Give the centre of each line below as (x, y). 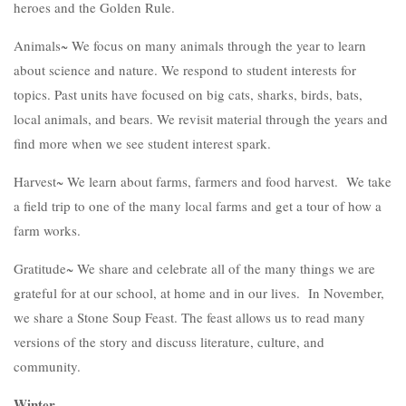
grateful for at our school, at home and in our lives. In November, (199, 293)
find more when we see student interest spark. (142, 143)
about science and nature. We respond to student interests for (185, 70)
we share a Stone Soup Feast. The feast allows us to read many (189, 317)
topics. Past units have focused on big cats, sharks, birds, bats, (188, 94)
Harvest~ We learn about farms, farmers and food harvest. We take (203, 181)
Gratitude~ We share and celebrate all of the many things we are (194, 268)
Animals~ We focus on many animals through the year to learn (190, 45)
